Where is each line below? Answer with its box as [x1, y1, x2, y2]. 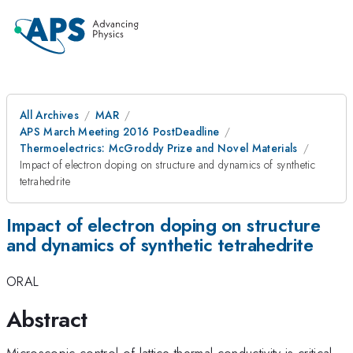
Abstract [6, 303, 87, 336]
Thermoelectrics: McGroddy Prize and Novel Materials [20, 140, 298, 156]
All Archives [20, 107, 79, 123]
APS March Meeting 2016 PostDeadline [20, 124, 220, 139]
